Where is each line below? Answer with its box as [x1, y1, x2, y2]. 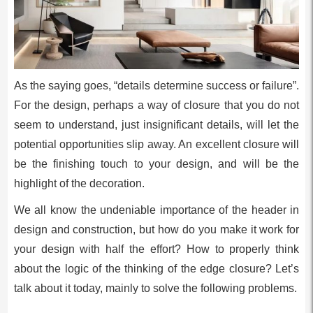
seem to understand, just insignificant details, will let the [13, 119, 300, 131]
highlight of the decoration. [13, 177, 145, 190]
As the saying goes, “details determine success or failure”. [13, 80, 300, 92]
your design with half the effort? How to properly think [13, 243, 300, 256]
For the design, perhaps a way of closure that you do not [13, 99, 300, 112]
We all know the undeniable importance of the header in [13, 204, 300, 217]
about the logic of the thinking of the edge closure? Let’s [13, 263, 300, 275]
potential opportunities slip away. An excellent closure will [13, 138, 300, 151]
